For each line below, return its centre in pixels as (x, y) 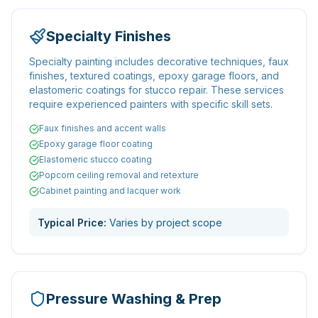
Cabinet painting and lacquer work (110, 191)
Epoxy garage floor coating (96, 144)
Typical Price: (73, 223)
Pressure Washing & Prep (134, 299)
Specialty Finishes (109, 36)
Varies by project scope (166, 223)
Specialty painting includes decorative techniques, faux (159, 61)
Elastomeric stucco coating (95, 159)
